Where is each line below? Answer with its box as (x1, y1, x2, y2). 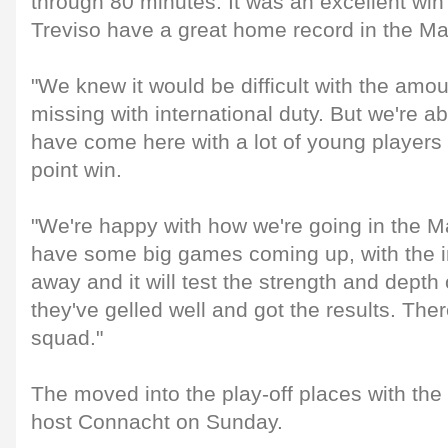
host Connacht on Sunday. (31, 410, 283, 434)
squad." (31, 326, 103, 350)
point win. (31, 158, 122, 182)
